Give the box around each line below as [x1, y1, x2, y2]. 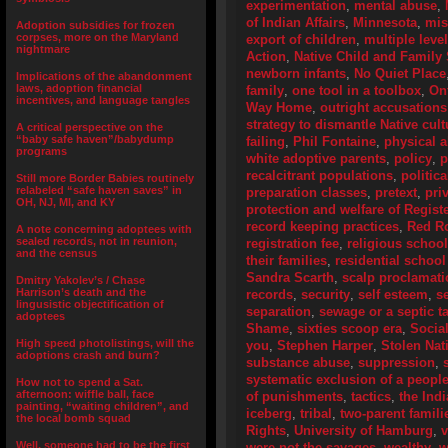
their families [246, 253, 327, 268]
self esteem [358, 287, 428, 302]
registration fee [246, 236, 339, 251]
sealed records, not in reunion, [16, 235, 177, 247]
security [301, 287, 350, 302]
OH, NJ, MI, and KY [16, 196, 115, 208]
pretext [375, 185, 417, 200]
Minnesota [353, 15, 417, 30]
